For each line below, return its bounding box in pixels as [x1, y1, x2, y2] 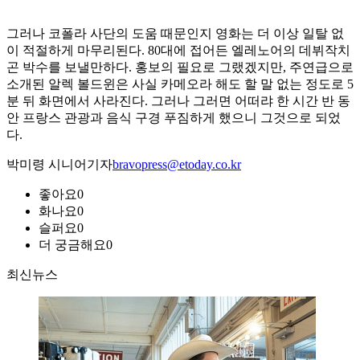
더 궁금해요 [39, 238, 106, 252]
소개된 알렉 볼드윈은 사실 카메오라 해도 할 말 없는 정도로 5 [6, 77, 354, 92]
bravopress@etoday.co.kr [112, 157, 241, 172]
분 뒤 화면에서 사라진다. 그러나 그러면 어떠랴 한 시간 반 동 [6, 94, 350, 108]
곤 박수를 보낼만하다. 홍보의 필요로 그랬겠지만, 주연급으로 [6, 60, 354, 75]
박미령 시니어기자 [6, 157, 112, 172]
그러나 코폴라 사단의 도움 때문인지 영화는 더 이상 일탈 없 [6, 27, 344, 41]
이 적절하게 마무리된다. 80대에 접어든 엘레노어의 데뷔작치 [6, 43, 350, 58]
